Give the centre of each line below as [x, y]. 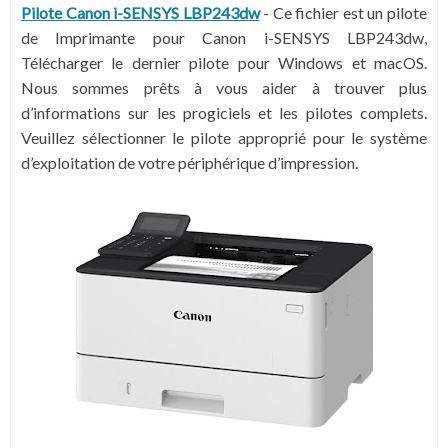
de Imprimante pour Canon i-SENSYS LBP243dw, [224, 37]
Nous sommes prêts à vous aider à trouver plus [224, 87]
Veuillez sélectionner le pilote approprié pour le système [224, 137]
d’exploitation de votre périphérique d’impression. [189, 162]
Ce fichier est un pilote [350, 12]
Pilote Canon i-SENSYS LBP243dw [140, 12]
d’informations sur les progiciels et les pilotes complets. [224, 112]
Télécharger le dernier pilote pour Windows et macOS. [224, 62]
